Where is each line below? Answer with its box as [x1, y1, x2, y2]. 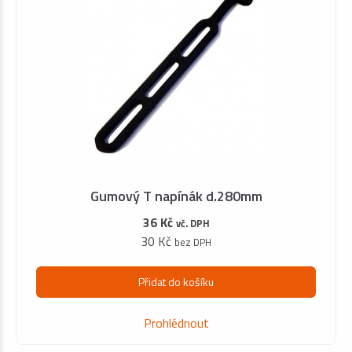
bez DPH [174, 234, 211, 250]
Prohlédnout [143, 313, 209, 333]
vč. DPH [175, 215, 210, 231]
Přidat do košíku [138, 273, 214, 291]
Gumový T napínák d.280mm [90, 185, 262, 207]
